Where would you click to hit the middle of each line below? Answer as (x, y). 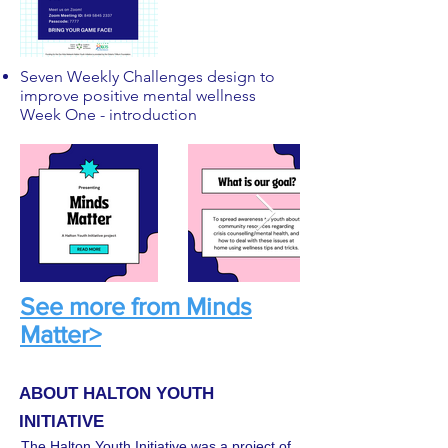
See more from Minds (136, 306)
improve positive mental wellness (138, 95)
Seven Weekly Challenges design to (147, 76)
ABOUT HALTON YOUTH (116, 393)
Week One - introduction (108, 114)
